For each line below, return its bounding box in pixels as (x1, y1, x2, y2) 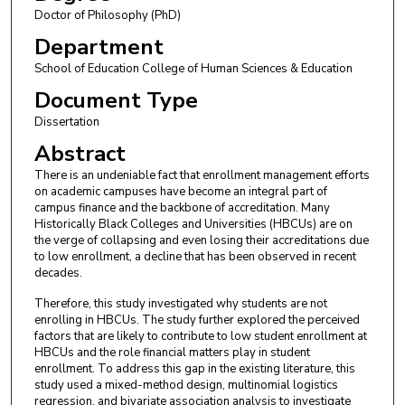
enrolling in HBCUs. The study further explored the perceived (33, 312, 360, 329)
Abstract (33, 138, 126, 168)
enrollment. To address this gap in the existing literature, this (33, 361, 355, 378)
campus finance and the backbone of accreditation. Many (33, 199, 330, 216)
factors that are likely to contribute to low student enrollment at (33, 328, 367, 345)
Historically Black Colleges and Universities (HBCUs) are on (33, 215, 353, 232)
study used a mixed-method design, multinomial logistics (33, 377, 338, 394)
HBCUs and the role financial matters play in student (33, 344, 310, 362)
